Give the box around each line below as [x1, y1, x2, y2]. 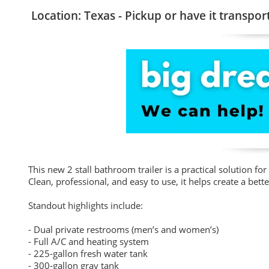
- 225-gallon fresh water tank [28, 247, 148, 259]
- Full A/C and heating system [28, 235, 149, 247]
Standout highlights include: [28, 199, 143, 211]
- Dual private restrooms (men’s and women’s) [28, 223, 219, 235]
